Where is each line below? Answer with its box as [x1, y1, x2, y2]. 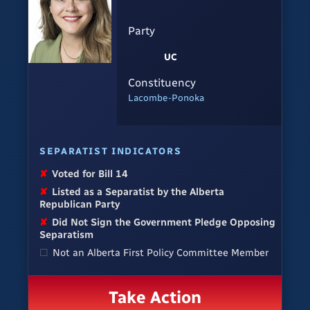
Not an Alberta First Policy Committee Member [53, 246, 269, 259]
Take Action [109, 287, 201, 308]
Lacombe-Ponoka [128, 91, 204, 103]
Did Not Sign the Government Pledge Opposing [52, 216, 276, 229]
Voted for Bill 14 [52, 167, 129, 181]
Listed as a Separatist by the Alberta [52, 185, 225, 199]
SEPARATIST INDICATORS [39, 145, 182, 157]
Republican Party [39, 198, 120, 211]
